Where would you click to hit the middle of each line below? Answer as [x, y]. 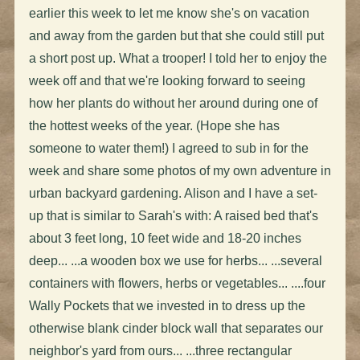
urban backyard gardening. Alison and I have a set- [173, 193]
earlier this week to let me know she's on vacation [169, 13]
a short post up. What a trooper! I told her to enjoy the [178, 58]
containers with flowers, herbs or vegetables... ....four [177, 283]
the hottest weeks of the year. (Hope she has [154, 125]
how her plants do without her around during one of [173, 103]
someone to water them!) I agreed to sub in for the [168, 148]
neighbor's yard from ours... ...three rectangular [160, 350]
